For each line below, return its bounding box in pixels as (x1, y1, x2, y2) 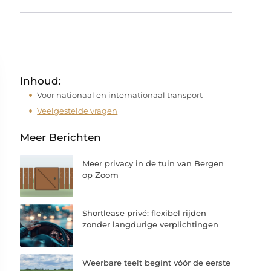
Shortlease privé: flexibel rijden (82, 208, 207, 218)
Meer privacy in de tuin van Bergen (82, 158, 224, 168)
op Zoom (82, 170, 119, 180)
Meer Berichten (20, 131, 102, 143)
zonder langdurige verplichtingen (82, 220, 219, 230)
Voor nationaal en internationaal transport (37, 90, 203, 100)
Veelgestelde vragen (37, 105, 118, 116)
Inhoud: (20, 75, 62, 87)
